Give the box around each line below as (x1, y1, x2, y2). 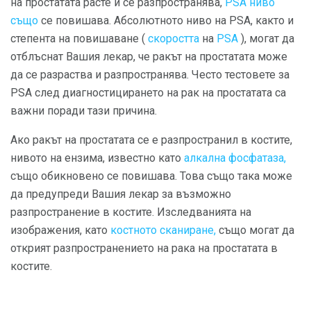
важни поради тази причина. (10, 104, 157, 118)
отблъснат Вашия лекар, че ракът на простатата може (10, 50, 287, 64)
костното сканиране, (110, 224, 216, 237)
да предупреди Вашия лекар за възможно (10, 187, 231, 201)
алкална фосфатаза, (184, 151, 286, 165)
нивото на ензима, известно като (10, 151, 184, 165)
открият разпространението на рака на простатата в (10, 242, 278, 255)
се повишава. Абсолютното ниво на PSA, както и (38, 14, 294, 28)
